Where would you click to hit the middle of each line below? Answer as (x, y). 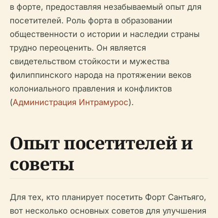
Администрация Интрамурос (71, 102)
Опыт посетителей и (101, 143)
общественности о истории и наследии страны (105, 34)
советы (42, 164)
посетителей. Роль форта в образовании (91, 20)
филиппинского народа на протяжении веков (100, 75)
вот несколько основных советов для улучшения (108, 211)
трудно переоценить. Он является (78, 48)
